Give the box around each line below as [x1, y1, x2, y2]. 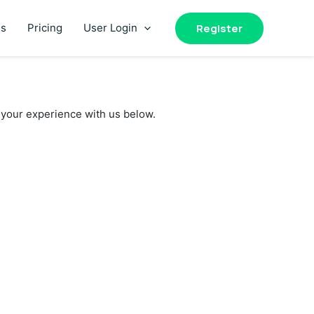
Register [196, 20, 243, 36]
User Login [83, 21, 137, 34]
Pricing [27, 21, 62, 34]
